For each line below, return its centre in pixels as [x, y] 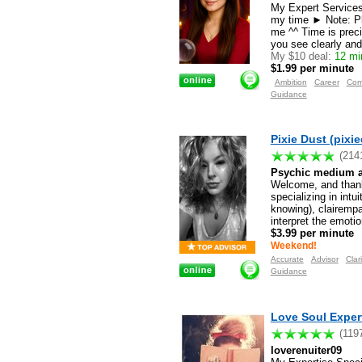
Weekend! [293, 246]
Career [326, 82]
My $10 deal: [301, 56]
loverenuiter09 [306, 350]
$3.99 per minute [312, 234]
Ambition [290, 82]
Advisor [324, 259]
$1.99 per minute [312, 68]
